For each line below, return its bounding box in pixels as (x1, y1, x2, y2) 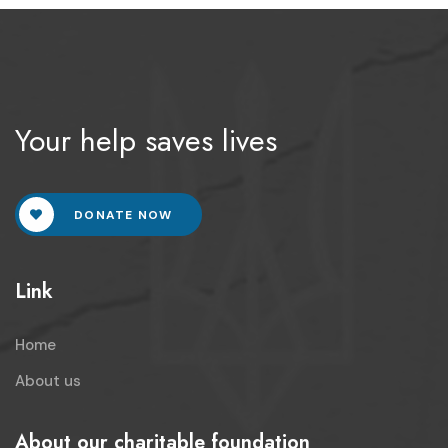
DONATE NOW (70, 206, 173, 223)
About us (15, 370, 81, 391)
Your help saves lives (15, 118, 277, 162)
